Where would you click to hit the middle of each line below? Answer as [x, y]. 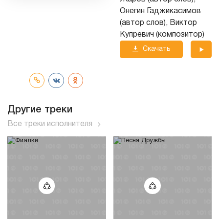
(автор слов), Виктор [158, 23]
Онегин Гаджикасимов [160, 11]
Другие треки [40, 110]
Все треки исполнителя [50, 124]
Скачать [156, 49]
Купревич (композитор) [162, 35]
